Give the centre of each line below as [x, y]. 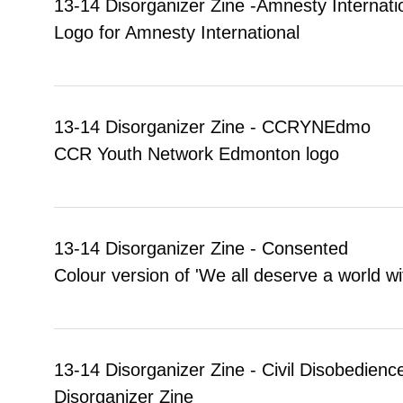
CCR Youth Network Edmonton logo [197, 153]
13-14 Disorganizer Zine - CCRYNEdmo [212, 126]
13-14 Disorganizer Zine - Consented [201, 248]
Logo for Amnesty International [177, 32]
